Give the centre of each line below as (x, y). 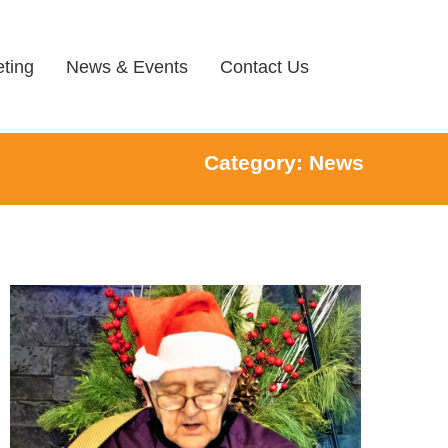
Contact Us (264, 66)
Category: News (284, 162)
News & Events (127, 66)
